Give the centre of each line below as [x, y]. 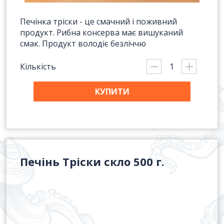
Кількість [38, 66]
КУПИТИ [112, 91]
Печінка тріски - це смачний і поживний [98, 21]
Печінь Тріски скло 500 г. [92, 161]
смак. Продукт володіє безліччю [83, 43]
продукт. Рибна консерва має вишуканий [101, 32]
